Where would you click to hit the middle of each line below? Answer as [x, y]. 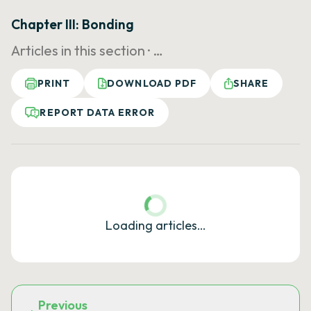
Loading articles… [155, 225]
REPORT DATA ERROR [98, 112]
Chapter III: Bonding [73, 24]
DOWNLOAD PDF [152, 83]
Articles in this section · [82, 50]
